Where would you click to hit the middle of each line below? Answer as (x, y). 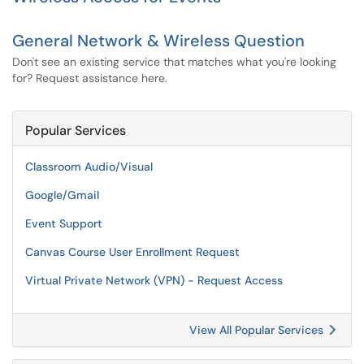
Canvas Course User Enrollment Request (132, 252)
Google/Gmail (62, 195)
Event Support (64, 223)
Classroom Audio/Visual (89, 167)
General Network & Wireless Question (158, 41)
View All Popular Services (258, 330)
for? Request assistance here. (90, 78)
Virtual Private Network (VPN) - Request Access (154, 280)
